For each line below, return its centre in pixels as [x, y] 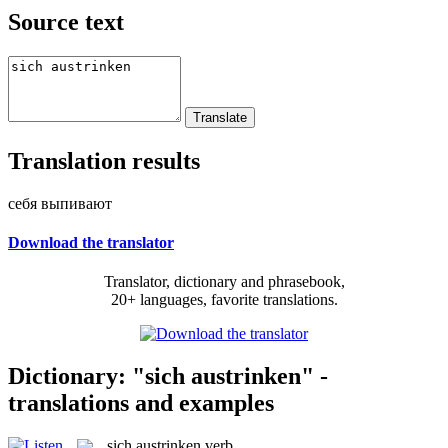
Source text [66, 21]
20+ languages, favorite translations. [224, 300]
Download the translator [91, 242]
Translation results [104, 160]
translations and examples [141, 402]
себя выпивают [60, 203]
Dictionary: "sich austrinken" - [168, 375]
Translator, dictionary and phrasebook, [224, 282]
